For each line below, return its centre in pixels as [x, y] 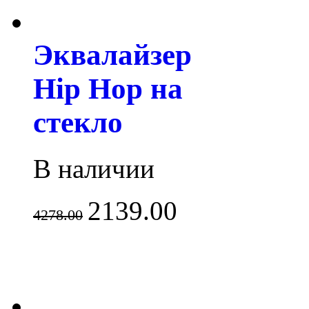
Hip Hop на [108, 88]
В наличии [94, 168]
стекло [78, 122]
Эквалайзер [112, 54]
